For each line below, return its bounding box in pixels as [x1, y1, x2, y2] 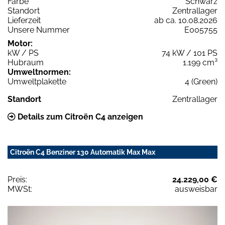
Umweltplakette [8, 76, 66, 86]
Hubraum [8, 57, 44, 67]
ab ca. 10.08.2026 [154, 15, 217, 25]
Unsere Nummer [8, 25, 70, 35]
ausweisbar [175, 184, 217, 194]
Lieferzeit [8, 15, 41, 25]
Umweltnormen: [8, 67, 71, 77]
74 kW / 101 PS [162, 48, 217, 58]
